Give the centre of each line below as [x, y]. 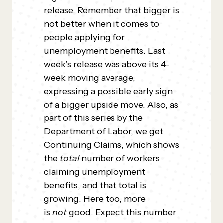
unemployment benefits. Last [105, 51]
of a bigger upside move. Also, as [111, 105]
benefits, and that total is [95, 185]
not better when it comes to [102, 24]
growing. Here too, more [95, 199]
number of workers [120, 158]
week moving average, [90, 78]
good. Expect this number [121, 212]
